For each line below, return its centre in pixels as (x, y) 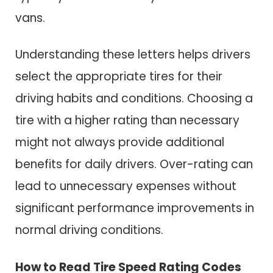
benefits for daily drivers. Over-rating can (134, 165)
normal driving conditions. (89, 230)
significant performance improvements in (135, 208)
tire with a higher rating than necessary (127, 121)
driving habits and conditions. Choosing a (134, 99)
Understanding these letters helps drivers (133, 55)
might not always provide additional (120, 143)
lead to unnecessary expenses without (126, 186)
